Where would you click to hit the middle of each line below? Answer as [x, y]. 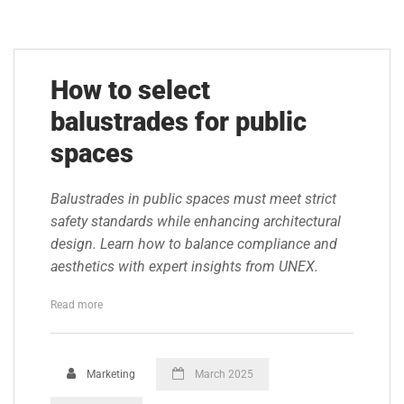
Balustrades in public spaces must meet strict [193, 199]
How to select [130, 91]
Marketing [109, 374]
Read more [77, 304]
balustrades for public [179, 122]
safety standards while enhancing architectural [196, 221]
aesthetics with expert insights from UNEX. [184, 266]
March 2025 [222, 374]
